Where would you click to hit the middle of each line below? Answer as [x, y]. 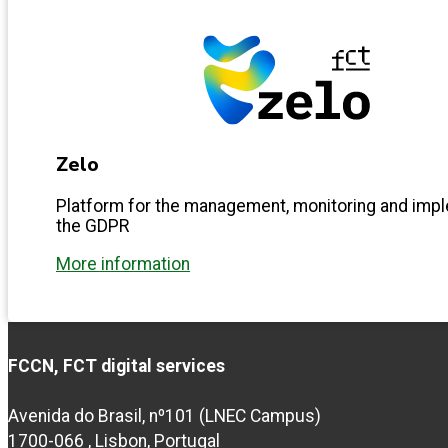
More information [123, 263]
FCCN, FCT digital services [116, 365]
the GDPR [92, 226]
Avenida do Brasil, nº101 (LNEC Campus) [164, 416]
